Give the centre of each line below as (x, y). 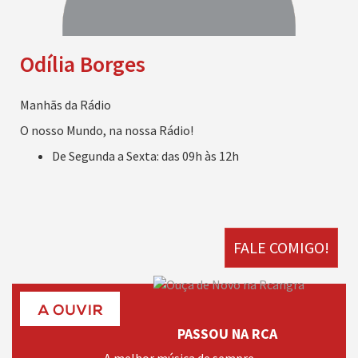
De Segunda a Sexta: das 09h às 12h (145, 156)
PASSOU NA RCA (227, 334)
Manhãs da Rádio (66, 105)
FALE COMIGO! (281, 247)
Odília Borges (83, 64)
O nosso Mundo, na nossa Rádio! (107, 130)
